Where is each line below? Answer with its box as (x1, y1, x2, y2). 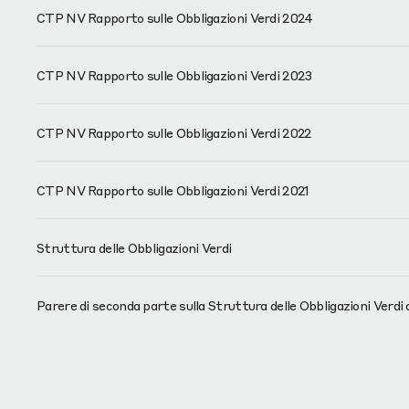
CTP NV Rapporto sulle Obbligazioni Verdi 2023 (37, 67, 312, 83)
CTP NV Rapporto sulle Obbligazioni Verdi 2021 (37, 182, 309, 198)
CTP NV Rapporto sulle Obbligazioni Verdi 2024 (37, 9, 313, 26)
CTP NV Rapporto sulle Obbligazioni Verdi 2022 (37, 124, 311, 141)
